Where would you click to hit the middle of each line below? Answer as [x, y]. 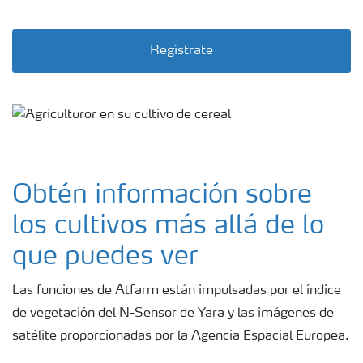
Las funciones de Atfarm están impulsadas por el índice [177, 290]
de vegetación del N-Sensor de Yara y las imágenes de [173, 313]
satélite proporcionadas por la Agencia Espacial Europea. [181, 336]
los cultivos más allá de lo [168, 226]
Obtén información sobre [162, 196]
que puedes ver [105, 257]
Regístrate [181, 51]
